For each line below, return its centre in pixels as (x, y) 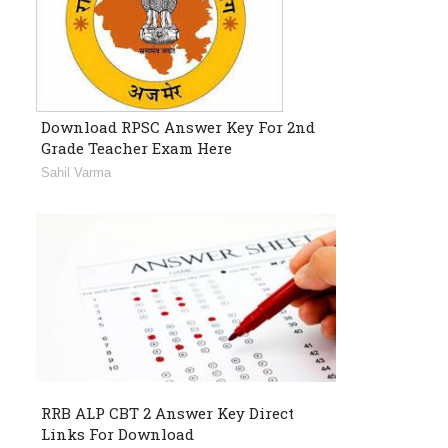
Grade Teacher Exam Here (136, 148)
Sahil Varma (76, 173)
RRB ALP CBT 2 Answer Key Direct (167, 413)
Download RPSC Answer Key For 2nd (178, 127)
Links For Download (117, 434)
